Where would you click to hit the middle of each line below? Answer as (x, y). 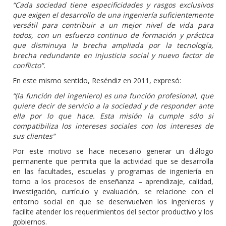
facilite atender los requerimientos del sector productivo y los (113, 212)
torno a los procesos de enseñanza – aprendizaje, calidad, (113, 181)
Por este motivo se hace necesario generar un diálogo (113, 151)
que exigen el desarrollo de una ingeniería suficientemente (113, 15)
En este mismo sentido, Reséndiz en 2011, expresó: (97, 80)
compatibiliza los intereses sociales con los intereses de (113, 126)
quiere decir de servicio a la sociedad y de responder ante (113, 106)
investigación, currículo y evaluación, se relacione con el (113, 191)
